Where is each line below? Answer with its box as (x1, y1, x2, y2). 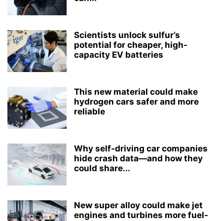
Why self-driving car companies (74, 144, 208, 153)
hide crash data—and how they (74, 153, 203, 163)
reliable (74, 107, 105, 116)
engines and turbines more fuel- (74, 210, 208, 220)
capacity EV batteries (74, 50, 163, 60)
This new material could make (74, 87, 198, 97)
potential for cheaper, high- (74, 40, 187, 50)
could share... (74, 163, 130, 173)
